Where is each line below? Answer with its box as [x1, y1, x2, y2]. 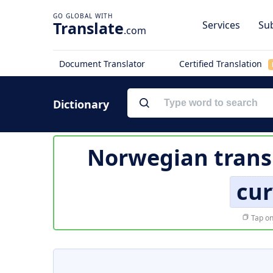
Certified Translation [179, 58, 264, 69]
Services [202, 18, 240, 32]
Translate [53, 18, 124, 38]
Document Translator [59, 58, 145, 69]
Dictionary [53, 97, 109, 112]
